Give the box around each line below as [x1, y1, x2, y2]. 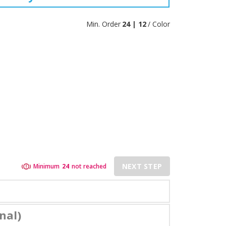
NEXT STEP [122, 161, 162, 171]
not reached [71, 162, 106, 171]
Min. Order [86, 19, 121, 29]
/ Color [148, 19, 170, 29]
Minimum [33, 162, 60, 171]
